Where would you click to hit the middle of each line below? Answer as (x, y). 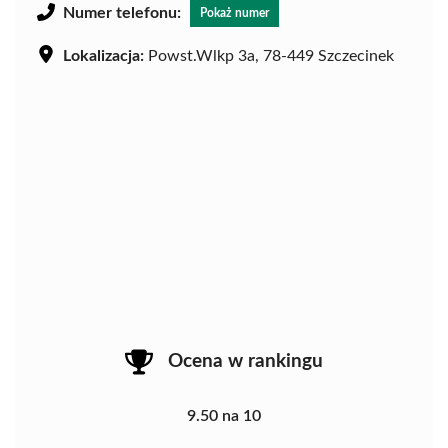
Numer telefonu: (122, 12)
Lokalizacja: (103, 55)
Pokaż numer (234, 12)
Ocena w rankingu (245, 361)
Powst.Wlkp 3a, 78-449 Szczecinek (269, 55)
